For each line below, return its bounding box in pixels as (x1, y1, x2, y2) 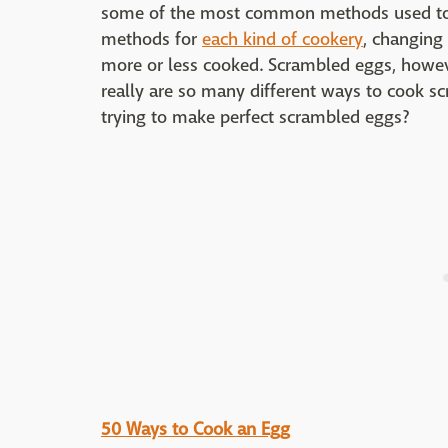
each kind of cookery (202, 28, 363, 51)
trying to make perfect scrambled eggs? (101, 106, 410, 129)
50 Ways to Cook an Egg (101, 418, 290, 441)
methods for (101, 28, 202, 51)
